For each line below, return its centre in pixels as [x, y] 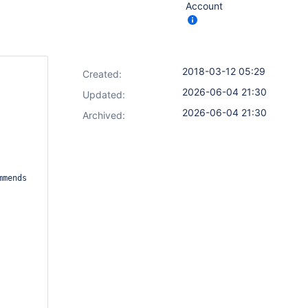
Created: [102, 74]
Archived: [104, 115]
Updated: [104, 95]
